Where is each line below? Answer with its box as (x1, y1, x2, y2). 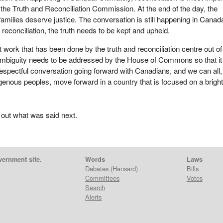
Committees (85, 173, 120, 183)
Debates (85, 164, 109, 174)
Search (85, 183, 106, 193)
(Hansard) (109, 164, 138, 174)
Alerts (85, 192, 102, 202)
